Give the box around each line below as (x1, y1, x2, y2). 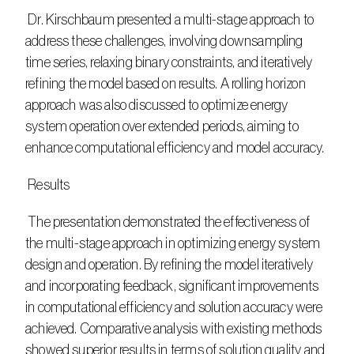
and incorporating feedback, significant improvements (25, 279, 319, 293)
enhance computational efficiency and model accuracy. (25, 141, 325, 155)
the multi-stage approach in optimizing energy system (25, 236, 321, 250)
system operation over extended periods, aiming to (25, 119, 299, 134)
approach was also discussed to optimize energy (25, 98, 288, 112)
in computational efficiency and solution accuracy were (25, 300, 322, 314)
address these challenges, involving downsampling (25, 34, 303, 48)
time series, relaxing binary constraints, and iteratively (25, 55, 313, 70)
